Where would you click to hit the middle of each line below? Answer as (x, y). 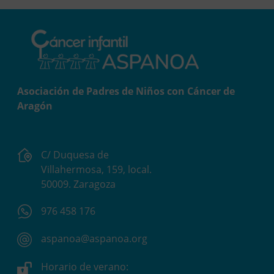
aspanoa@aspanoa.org (94, 239)
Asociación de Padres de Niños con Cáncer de (126, 91)
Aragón (35, 106)
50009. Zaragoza (78, 184)
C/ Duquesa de (75, 154)
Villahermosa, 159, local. (96, 169)
